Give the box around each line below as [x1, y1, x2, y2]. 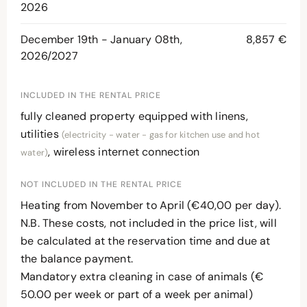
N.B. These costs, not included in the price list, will [21, 215, 277, 230]
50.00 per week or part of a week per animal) [21, 286, 253, 302]
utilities [21, 126, 62, 141]
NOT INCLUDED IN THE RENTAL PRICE [21, 178, 182, 190]
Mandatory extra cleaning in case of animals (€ [21, 269, 264, 284]
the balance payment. [21, 251, 133, 266]
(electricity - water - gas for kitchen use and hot [62, 128, 260, 140]
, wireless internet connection [48, 144, 200, 159]
